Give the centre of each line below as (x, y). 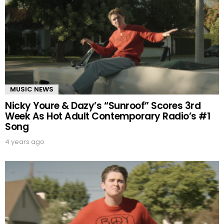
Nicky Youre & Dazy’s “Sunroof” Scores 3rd (103, 106)
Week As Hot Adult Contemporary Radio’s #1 (108, 116)
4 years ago (25, 142)
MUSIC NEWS (32, 89)
